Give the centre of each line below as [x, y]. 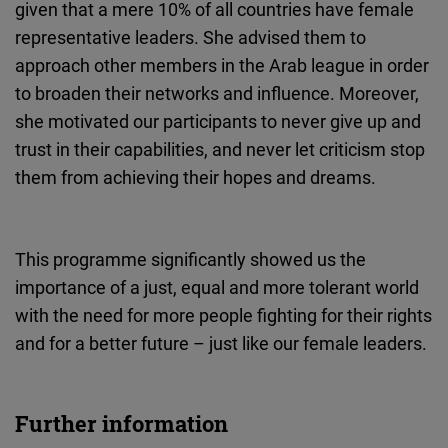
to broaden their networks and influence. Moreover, [217, 93]
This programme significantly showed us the [190, 259]
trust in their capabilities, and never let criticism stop [220, 149]
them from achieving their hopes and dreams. [195, 177]
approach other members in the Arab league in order [222, 65]
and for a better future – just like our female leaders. [221, 343]
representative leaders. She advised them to [190, 37]
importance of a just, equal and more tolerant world [217, 287]
